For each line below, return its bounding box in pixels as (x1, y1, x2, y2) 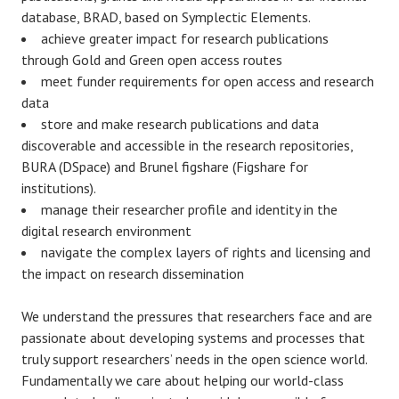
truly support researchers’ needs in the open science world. (21, 350, 367, 368)
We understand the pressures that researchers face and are (21, 307, 372, 325)
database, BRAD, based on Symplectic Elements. (21, 8, 311, 26)
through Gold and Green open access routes (21, 51, 282, 69)
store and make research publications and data (41, 115, 319, 133)
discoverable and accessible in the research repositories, (21, 136, 353, 154)
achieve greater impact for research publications (41, 29, 329, 47)
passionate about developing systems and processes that (21, 329, 365, 346)
